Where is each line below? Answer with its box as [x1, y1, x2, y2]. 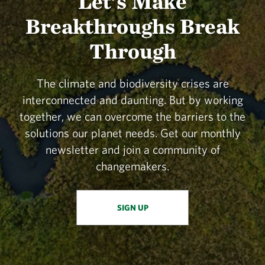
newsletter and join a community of [45, 143, 220, 157]
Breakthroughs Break [25, 13, 240, 40]
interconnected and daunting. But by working [22, 93, 243, 107]
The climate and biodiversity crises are [36, 76, 229, 91]
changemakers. [96, 159, 169, 173]
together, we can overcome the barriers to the [20, 109, 245, 124]
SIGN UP [117, 203, 148, 213]
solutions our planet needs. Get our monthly [24, 126, 241, 140]
